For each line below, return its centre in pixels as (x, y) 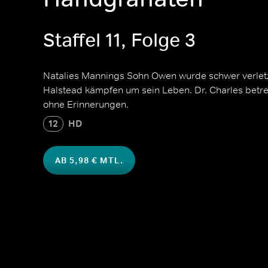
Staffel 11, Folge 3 (119, 40)
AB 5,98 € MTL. (89, 160)
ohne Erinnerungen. (86, 104)
